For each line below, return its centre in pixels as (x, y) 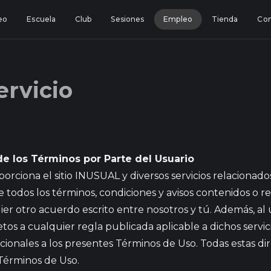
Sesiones (128, 19)
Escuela (41, 19)
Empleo (178, 19)
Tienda (225, 19)
